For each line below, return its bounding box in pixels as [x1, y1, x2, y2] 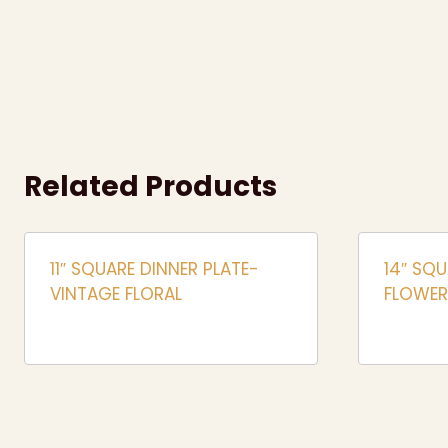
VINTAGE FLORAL [49, 281, 182, 306]
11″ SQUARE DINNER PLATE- [49, 256, 259, 281]
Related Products [24, 166, 277, 206]
